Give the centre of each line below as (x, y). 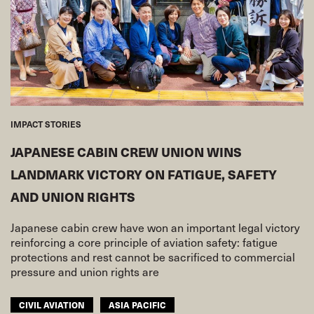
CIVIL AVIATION (52, 304)
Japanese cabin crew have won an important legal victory (155, 227)
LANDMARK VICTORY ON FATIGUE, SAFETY (144, 174)
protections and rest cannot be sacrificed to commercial (153, 256)
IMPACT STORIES (46, 124)
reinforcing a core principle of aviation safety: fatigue (144, 241)
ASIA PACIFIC (137, 304)
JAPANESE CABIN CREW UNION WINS (126, 151)
